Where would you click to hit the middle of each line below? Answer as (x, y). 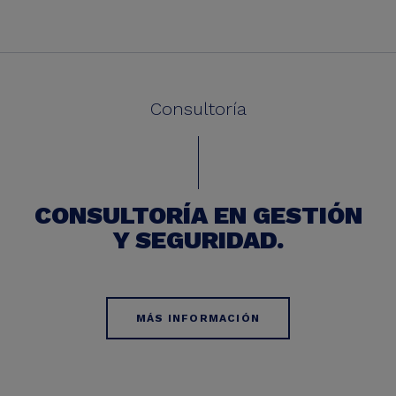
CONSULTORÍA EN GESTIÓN (198, 215)
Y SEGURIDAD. (198, 240)
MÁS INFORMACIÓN (198, 318)
